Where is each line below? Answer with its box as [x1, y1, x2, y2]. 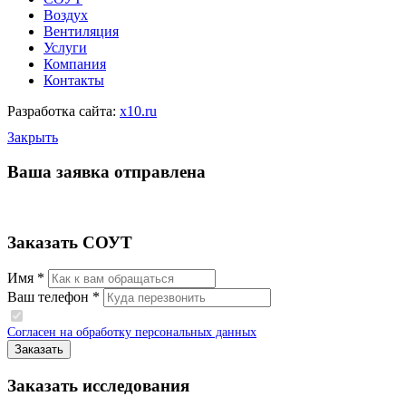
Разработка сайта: [7, 103, 120, 120]
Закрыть [7, 129, 58, 145]
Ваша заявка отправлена [7, 162, 206, 182]
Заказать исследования [7, 376, 189, 396]
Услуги [43, 40, 87, 56]
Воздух [43, 7, 88, 24]
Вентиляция [43, 24, 119, 40]
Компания [43, 56, 106, 72]
